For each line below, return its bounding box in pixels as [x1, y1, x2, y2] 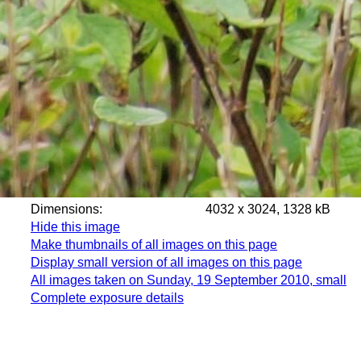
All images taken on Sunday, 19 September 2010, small [31, 273, 346, 287]
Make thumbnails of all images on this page [31, 238, 277, 251]
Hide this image [31, 220, 120, 234]
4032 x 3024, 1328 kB [205, 202, 330, 216]
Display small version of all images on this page [31, 255, 302, 269]
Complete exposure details [31, 291, 184, 305]
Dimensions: [31, 202, 131, 216]
